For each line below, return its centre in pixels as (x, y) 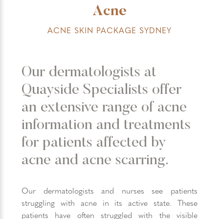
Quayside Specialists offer (101, 90)
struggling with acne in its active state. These (109, 203)
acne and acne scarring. (95, 161)
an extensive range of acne (104, 108)
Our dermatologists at (89, 73)
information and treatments (106, 126)
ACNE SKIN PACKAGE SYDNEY (109, 30)
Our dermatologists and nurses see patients (109, 190)
